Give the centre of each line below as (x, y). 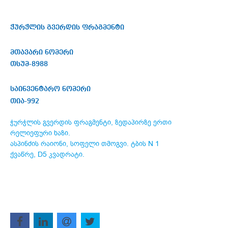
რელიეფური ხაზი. (40, 133)
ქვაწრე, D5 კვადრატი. (47, 155)
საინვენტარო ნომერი (50, 89)
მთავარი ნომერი (42, 52)
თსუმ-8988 (29, 64)
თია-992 (25, 102)
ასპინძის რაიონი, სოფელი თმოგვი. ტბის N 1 (85, 144)
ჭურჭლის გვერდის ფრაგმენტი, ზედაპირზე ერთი (91, 123)
